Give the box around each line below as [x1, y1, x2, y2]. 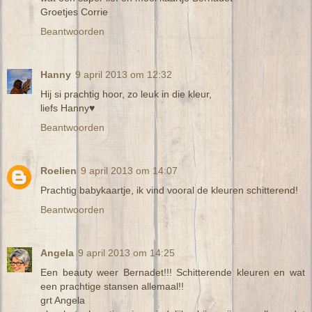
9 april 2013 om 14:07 [81, 164, 178, 176]
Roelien [40, 164, 77, 176]
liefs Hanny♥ [40, 102, 95, 114]
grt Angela [40, 294, 85, 306]
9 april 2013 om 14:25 [78, 247, 175, 258]
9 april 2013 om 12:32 [75, 68, 172, 80]
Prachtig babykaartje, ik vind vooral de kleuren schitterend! [40, 184, 298, 196]
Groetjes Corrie [40, 6, 108, 17]
